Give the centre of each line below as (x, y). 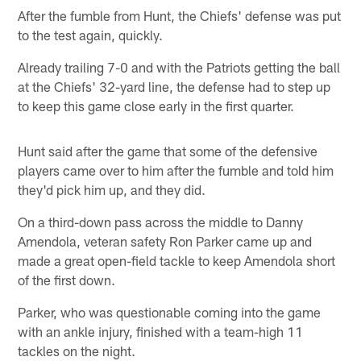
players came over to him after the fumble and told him (176, 170)
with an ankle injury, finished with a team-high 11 (161, 331)
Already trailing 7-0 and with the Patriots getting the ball (179, 66)
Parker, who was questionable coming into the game (170, 311)
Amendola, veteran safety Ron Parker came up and (165, 241)
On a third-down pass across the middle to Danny (161, 221)
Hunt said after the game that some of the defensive (168, 150)
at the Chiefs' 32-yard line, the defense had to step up (174, 86)
